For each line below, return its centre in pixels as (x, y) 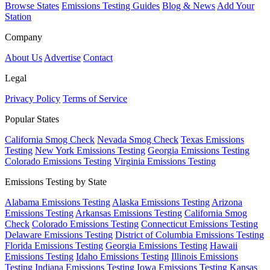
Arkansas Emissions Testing (129, 213)
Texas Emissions (212, 140)
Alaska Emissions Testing (161, 202)
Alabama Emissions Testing (58, 202)
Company (24, 37)
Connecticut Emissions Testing (199, 224)
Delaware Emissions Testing (59, 235)
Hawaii (224, 246)
